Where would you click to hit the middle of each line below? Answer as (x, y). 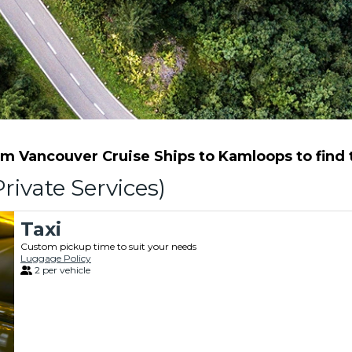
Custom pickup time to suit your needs (108, 246)
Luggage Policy (56, 258)
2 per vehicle (62, 270)
